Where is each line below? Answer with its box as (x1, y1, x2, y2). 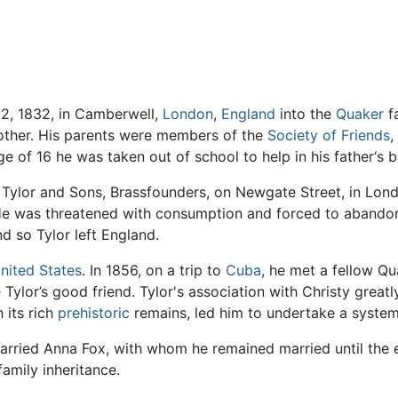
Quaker (336, 104, 384, 123)
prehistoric (58, 303, 130, 322)
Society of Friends (267, 125, 390, 144)
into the (275, 104, 336, 123)
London (163, 104, 213, 123)
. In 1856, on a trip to (82, 260, 226, 279)
